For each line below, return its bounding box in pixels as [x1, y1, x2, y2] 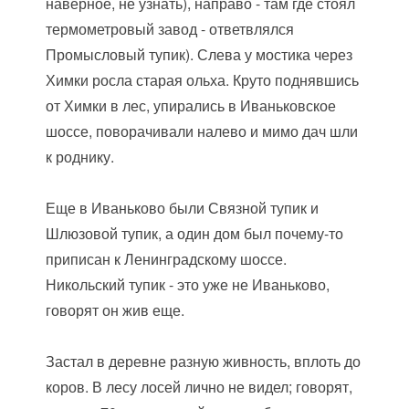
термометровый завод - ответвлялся [46, 18, 295, 39]
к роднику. [46, 146, 115, 167]
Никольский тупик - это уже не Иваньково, [46, 274, 330, 295]
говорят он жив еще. [46, 299, 185, 320]
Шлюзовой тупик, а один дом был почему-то [46, 223, 344, 244]
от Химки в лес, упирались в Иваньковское [46, 95, 337, 116]
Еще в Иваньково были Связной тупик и [46, 197, 320, 218]
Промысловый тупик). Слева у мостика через [46, 44, 353, 65]
